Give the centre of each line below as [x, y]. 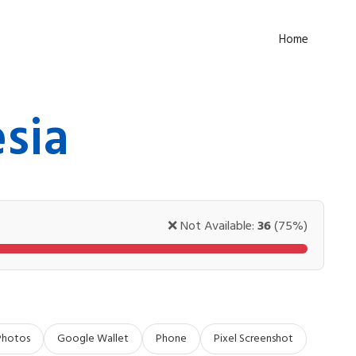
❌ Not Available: [213, 226]
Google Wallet [93, 339]
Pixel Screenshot [253, 339]
